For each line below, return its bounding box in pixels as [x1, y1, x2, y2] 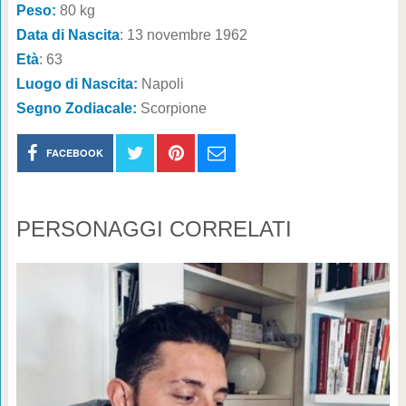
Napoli [140, 76, 184, 92]
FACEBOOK [46, 146, 104, 160]
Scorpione [140, 101, 207, 117]
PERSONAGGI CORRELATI [15, 217, 292, 242]
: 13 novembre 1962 [119, 27, 247, 43]
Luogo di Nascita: [15, 76, 141, 92]
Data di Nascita [15, 27, 120, 43]
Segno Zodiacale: [15, 101, 140, 117]
